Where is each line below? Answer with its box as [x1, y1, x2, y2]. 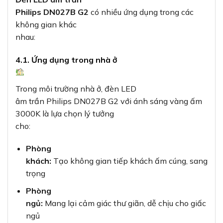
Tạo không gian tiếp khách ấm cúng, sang [51, 156, 208, 166]
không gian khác [15, 19, 77, 29]
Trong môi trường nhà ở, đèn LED [15, 83, 136, 94]
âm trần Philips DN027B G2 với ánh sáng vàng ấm [15, 96, 202, 106]
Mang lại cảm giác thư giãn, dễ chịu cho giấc [42, 198, 206, 209]
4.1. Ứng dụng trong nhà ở [15, 54, 117, 65]
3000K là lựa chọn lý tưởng [15, 108, 114, 118]
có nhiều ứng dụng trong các [89, 6, 194, 17]
